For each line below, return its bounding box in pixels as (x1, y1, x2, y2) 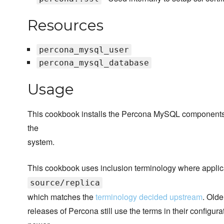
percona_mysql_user (38, 45, 129, 55)
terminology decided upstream (95, 191, 202, 203)
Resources (27, 16, 103, 35)
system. (27, 136, 54, 148)
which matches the (27, 191, 95, 203)
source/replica (30, 178, 100, 188)
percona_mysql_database (38, 58, 149, 68)
